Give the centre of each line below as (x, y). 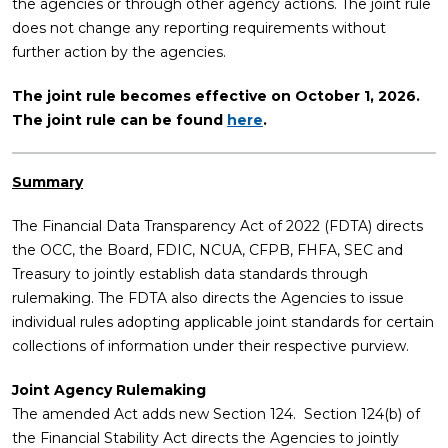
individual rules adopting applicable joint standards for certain (223, 322)
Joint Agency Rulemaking (109, 390)
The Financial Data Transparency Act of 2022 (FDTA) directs (217, 226)
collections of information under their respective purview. (212, 346)
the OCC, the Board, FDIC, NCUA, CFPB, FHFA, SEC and (207, 250)
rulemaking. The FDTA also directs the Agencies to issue (208, 298)
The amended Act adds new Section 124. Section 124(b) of (216, 414)
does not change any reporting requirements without (199, 28)
